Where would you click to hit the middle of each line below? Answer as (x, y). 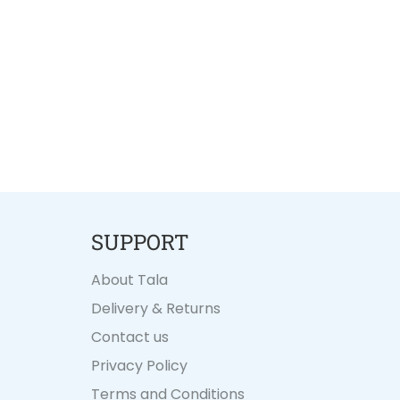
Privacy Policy (139, 365)
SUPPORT (140, 242)
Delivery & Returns (156, 308)
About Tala (129, 279)
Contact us (130, 337)
